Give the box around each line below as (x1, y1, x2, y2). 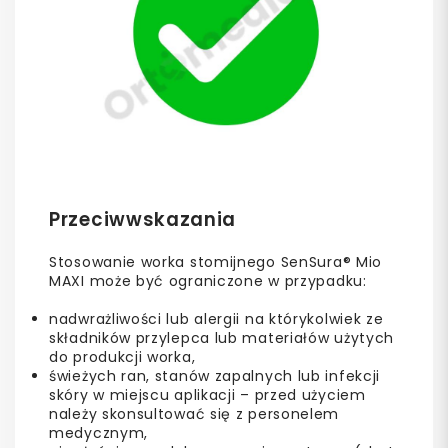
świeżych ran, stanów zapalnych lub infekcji (49, 365, 381, 386)
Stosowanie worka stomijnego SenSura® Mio (49, 251, 383, 272)
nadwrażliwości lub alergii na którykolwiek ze (49, 308, 384, 329)
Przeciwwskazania (49, 206, 237, 232)
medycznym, (49, 422, 148, 443)
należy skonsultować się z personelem (49, 403, 340, 424)
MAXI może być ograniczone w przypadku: (49, 270, 367, 291)
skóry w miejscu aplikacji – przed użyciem (49, 384, 366, 405)
